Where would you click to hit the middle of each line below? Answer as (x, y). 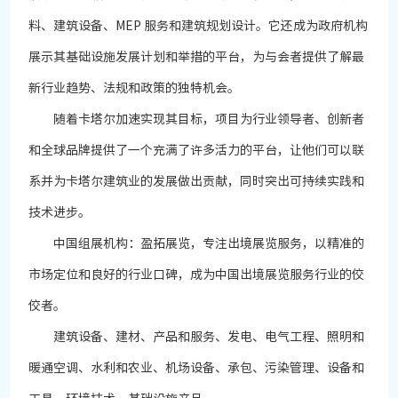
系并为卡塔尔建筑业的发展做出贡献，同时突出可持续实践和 (197, 182)
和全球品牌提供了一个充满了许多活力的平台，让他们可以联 (197, 151)
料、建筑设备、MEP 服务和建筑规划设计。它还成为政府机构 (199, 26)
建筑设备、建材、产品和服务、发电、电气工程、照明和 (197, 337)
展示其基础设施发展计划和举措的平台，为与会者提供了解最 (197, 57)
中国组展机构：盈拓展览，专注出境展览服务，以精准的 (197, 244)
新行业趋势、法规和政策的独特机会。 (135, 88)
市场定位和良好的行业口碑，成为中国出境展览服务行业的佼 (197, 275)
